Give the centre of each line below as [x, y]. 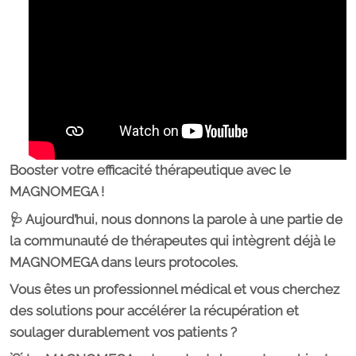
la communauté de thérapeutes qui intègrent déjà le [172, 240]
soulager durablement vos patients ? [123, 332]
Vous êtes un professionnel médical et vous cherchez [174, 289]
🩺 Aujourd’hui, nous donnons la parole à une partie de [176, 219]
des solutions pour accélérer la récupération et [154, 310]
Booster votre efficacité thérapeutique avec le [150, 170]
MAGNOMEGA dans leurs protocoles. [124, 262]
